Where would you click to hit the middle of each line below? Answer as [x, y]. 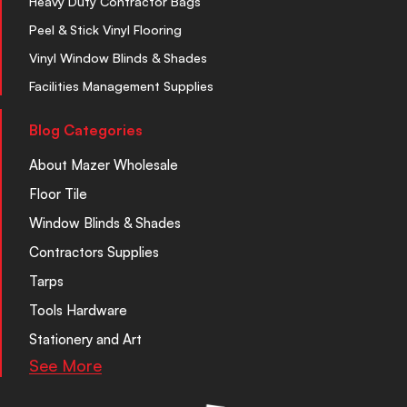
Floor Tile [58, 194]
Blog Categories [86, 129]
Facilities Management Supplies [121, 85]
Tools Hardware [78, 310]
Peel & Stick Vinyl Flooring [105, 29]
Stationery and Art [85, 339]
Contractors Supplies [94, 252]
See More [65, 365]
